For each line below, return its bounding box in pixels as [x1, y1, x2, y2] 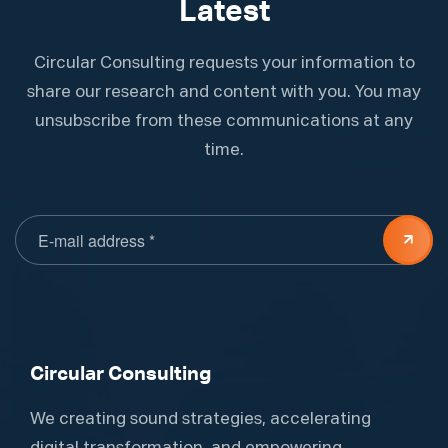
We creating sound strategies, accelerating [30, 411, 371, 429]
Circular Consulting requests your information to [33, 55, 415, 73]
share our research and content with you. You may [27, 84, 421, 102]
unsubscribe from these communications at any [35, 113, 413, 131]
